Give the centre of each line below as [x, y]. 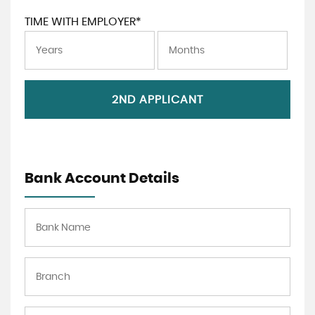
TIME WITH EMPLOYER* [83, 22]
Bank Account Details [102, 179]
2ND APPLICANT [157, 99]
